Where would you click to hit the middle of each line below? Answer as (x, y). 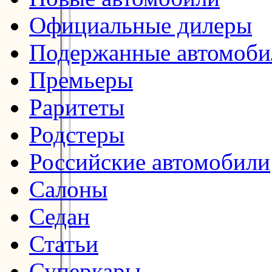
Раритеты (77, 107)
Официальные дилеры (141, 25)
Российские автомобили (150, 161)
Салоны (68, 189)
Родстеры (77, 134)
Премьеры (81, 80)
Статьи (64, 243)
